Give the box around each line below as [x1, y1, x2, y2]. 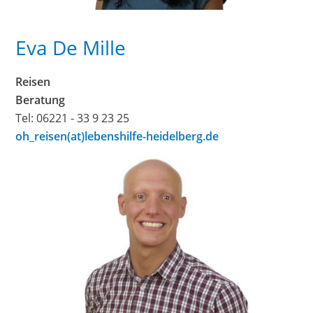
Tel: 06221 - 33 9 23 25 [15, 110, 130, 126]
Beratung [15, 92, 66, 108]
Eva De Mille [15, 34, 126, 61]
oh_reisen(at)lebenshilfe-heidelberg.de [15, 129, 219, 145]
